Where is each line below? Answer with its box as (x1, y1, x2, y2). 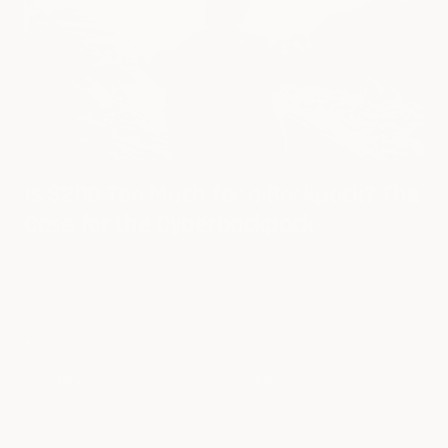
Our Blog (24, 407, 76, 427)
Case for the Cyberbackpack (24, 208, 315, 242)
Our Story (24, 370, 82, 390)
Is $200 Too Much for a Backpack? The (24, 178, 420, 212)
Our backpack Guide (244, 407, 365, 427)
